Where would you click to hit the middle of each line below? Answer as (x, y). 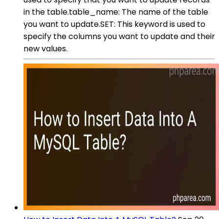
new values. (45, 48)
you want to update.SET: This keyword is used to (114, 24)
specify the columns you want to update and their (119, 36)
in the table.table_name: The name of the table (116, 12)
